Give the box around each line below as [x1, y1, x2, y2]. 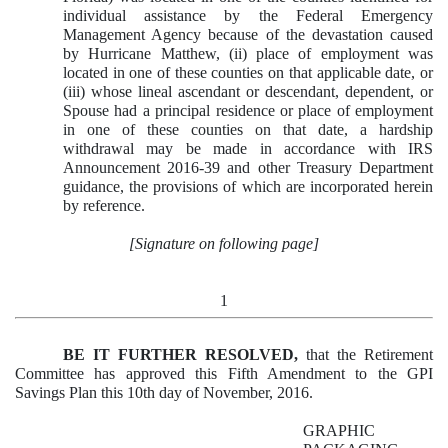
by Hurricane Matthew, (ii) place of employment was [63, 45, 433, 63]
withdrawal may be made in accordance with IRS [63, 140, 433, 158]
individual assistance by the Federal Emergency [63, 7, 433, 25]
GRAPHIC [303, 421, 375, 439]
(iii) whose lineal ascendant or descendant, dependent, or [63, 83, 433, 101]
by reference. [63, 197, 145, 215]
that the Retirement [298, 345, 433, 363]
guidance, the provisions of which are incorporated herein [63, 178, 433, 196]
